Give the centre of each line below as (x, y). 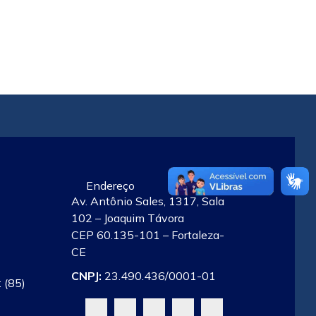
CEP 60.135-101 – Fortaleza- (148, 235)
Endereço (110, 185)
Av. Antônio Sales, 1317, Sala (148, 201)
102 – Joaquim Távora (128, 218)
